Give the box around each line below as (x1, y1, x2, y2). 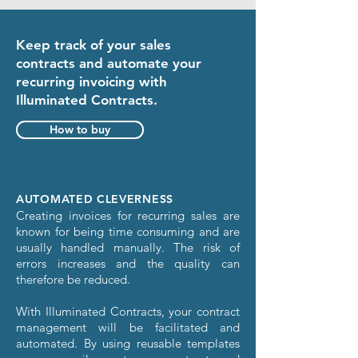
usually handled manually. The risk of (16, 240, 240, 255)
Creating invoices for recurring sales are (16, 208, 240, 223)
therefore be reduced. (16, 272, 130, 287)
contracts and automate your (16, 55, 201, 71)
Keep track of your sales (16, 37, 171, 53)
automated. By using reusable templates (16, 336, 240, 351)
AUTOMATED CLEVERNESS (16, 192, 173, 206)
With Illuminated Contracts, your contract (16, 304, 240, 319)
